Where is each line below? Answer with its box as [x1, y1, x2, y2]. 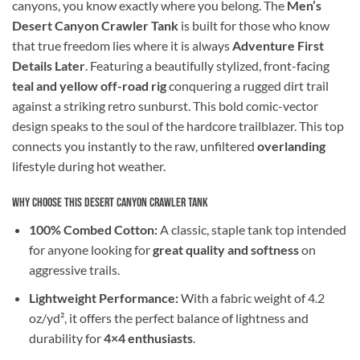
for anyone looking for [28, 242, 153, 258]
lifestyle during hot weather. [12, 158, 166, 174]
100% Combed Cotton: [28, 222, 157, 238]
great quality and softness [152, 242, 299, 258]
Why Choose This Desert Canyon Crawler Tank [12, 195, 208, 211]
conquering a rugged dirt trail [166, 78, 329, 94]
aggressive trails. [28, 262, 120, 278]
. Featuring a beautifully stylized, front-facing [85, 58, 329, 74]
